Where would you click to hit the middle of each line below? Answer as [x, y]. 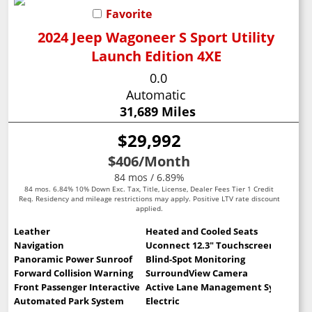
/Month [164, 161]
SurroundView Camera [196, 273]
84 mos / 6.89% [149, 177]
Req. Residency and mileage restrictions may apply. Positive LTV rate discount [149, 198]
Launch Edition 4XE [156, 56]
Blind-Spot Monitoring [195, 259]
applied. [149, 208]
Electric [162, 301]
